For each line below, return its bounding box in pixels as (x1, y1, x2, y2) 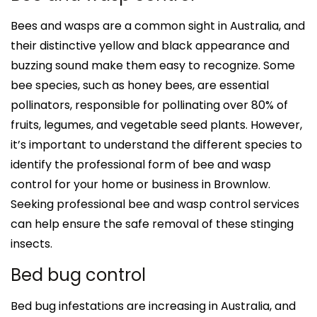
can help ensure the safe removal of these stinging (11, 215, 294, 232)
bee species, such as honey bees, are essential (11, 76, 269, 93)
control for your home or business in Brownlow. (11, 175, 270, 192)
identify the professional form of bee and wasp (11, 156, 271, 173)
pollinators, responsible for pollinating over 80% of (11, 96, 288, 113)
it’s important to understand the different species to (11, 136, 302, 153)
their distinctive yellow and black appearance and (11, 37, 289, 54)
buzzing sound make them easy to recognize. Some (11, 57, 295, 74)
